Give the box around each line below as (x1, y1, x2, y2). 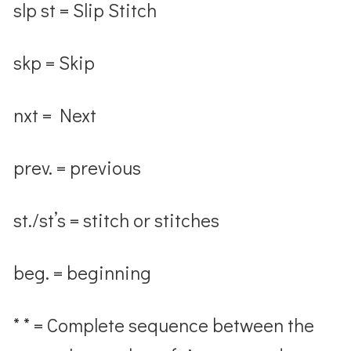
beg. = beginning (13, 259, 152, 284)
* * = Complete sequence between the (13, 312, 315, 337)
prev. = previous (13, 154, 142, 179)
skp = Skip (13, 49, 96, 74)
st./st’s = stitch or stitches (13, 207, 220, 232)
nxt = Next (13, 102, 97, 127)
